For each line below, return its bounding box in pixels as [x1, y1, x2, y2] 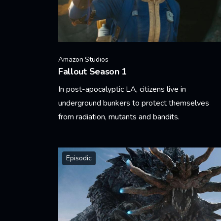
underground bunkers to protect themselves [58, 97, 209, 109]
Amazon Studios [58, 54, 109, 64]
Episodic [66, 153, 92, 163]
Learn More [58, 137, 97, 148]
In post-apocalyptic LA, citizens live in [58, 83, 186, 95]
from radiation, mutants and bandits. [58, 111, 180, 122]
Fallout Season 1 [58, 65, 127, 77]
